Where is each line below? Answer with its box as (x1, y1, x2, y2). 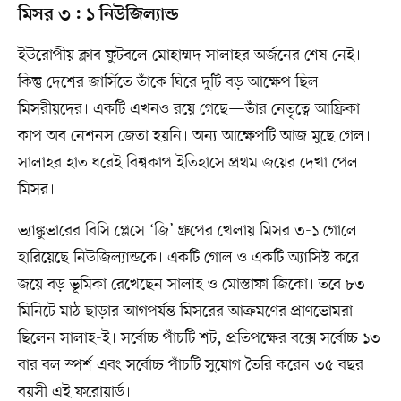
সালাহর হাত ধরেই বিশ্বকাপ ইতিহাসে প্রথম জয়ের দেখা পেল (17, 151, 358, 174)
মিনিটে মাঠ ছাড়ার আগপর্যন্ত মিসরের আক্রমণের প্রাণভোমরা (17, 300, 353, 322)
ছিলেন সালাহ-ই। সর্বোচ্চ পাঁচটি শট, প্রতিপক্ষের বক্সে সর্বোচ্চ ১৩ (17, 327, 380, 349)
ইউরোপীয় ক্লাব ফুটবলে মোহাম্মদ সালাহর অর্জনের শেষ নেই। (17, 44, 361, 66)
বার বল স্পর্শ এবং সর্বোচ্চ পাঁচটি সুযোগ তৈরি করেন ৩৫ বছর (17, 354, 363, 376)
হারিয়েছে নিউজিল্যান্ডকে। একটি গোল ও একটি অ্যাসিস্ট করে (17, 246, 359, 269)
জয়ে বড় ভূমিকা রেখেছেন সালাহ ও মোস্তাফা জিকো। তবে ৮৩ (17, 273, 365, 295)
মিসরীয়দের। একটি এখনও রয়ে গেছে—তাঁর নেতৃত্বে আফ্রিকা (17, 98, 360, 120)
